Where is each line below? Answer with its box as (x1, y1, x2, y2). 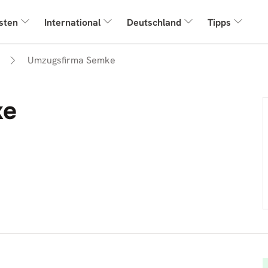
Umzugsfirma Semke (28, 54, 115, 66)
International (44, 16, 101, 29)
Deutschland (127, 16, 182, 29)
